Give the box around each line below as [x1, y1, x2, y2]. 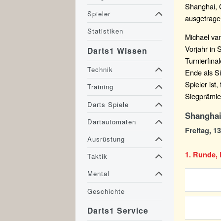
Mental [87, 169, 110, 179]
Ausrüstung [87, 134, 125, 144]
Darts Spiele [87, 99, 129, 109]
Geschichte [87, 186, 125, 196]
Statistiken [87, 26, 124, 36]
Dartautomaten [87, 116, 137, 126]
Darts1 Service [87, 205, 149, 217]
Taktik [87, 151, 108, 161]
